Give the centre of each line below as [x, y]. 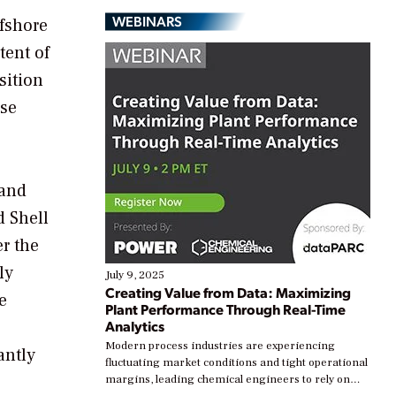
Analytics [135, 326]
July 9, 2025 [135, 275]
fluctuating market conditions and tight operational [236, 363]
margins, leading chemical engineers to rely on [228, 380]
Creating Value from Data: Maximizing [228, 293]
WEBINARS [147, 21]
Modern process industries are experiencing [220, 346]
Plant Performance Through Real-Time [225, 309]
